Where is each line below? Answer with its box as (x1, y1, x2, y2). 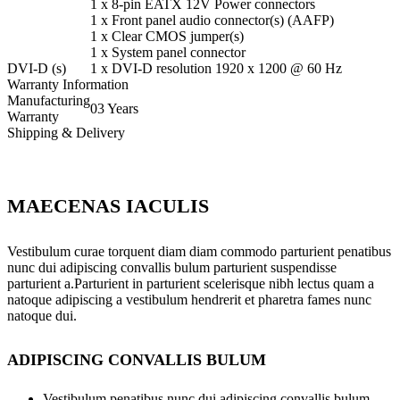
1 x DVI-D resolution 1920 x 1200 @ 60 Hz (90, 61, 342, 77)
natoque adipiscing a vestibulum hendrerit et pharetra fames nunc (7, 291, 371, 307)
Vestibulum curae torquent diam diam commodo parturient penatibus (7, 243, 391, 259)
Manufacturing (7, 93, 90, 109)
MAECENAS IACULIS (7, 194, 209, 217)
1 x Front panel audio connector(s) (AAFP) (90, 12, 334, 29)
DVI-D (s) (7, 61, 66, 77)
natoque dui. (7, 307, 77, 323)
